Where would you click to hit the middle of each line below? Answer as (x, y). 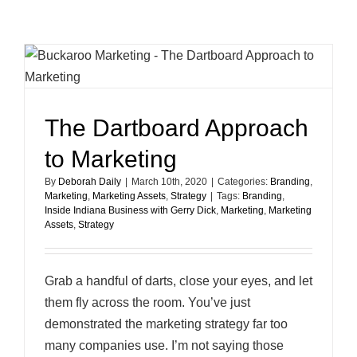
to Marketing (111, 159)
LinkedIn (330, 55)
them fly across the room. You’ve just (147, 302)
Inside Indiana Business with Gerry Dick (130, 210)
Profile (326, 71)
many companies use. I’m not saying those (164, 345)
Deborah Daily (90, 182)
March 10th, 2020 (169, 182)
